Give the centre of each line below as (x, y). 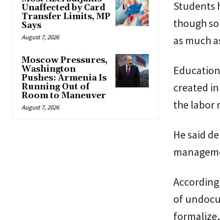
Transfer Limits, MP (66, 17)
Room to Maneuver (64, 96)
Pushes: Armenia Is (64, 78)
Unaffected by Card (63, 8)
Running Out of (55, 87)
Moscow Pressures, (65, 61)
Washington (49, 69)
